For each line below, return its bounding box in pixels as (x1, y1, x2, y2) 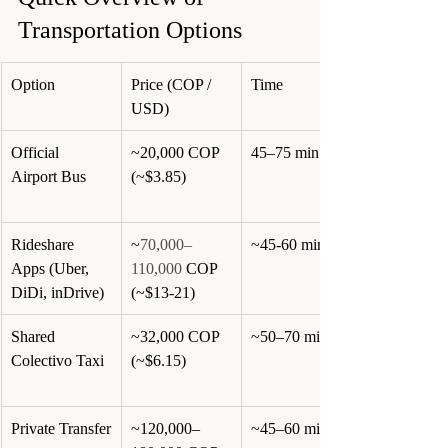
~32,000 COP (131, 327, 223, 345)
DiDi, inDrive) (11, 283, 104, 301)
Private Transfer (11, 419, 111, 437)
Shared (11, 327, 59, 345)
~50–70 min (251, 327, 328, 345)
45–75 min (251, 143, 319, 161)
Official (11, 143, 63, 161)
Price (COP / (131, 75, 215, 93)
